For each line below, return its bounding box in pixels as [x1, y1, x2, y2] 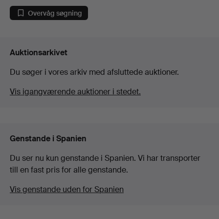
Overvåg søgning [28, 8, 82, 18]
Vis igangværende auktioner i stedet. [10, 87, 141, 97]
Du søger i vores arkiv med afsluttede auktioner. [10, 67, 179, 78]
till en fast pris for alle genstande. [10, 165, 128, 175]
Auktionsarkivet [10, 47, 67, 58]
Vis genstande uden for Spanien [10, 184, 124, 195]
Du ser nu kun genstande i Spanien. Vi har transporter [10, 153, 200, 164]
